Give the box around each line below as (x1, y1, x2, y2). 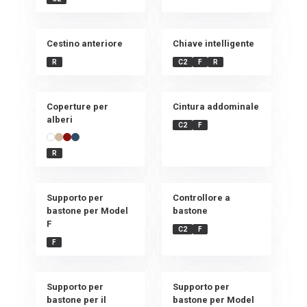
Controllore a (173, 193, 230, 203)
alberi (47, 114, 73, 125)
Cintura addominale (173, 101, 259, 112)
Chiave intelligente (173, 38, 254, 49)
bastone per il (47, 295, 106, 305)
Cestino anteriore (47, 38, 123, 49)
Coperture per (47, 101, 108, 112)
